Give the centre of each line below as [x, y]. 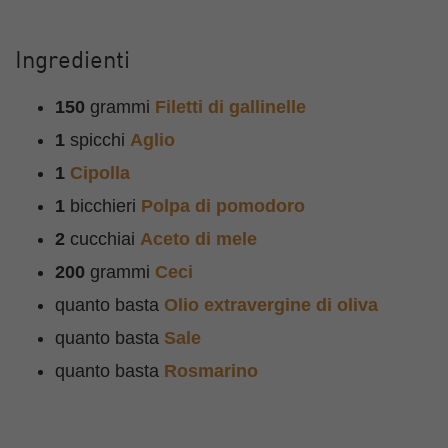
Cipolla [100, 173]
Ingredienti [72, 62]
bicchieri [103, 206]
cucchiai [102, 239]
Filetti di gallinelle [230, 107]
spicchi [97, 140]
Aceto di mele [198, 239]
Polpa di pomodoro [223, 206]
